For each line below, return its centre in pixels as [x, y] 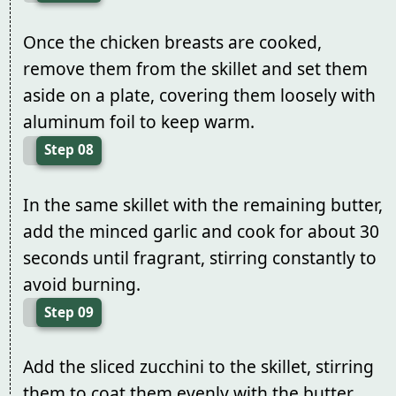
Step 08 [69, 150]
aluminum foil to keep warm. [138, 122]
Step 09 [69, 312]
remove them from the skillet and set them [195, 69]
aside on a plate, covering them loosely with [199, 95]
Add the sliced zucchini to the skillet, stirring [198, 367]
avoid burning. [81, 284]
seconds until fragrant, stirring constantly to [199, 257]
